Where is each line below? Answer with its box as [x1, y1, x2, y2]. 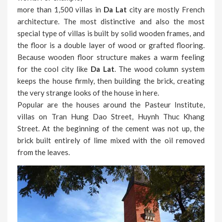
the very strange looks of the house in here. [17, 88, 159, 97]
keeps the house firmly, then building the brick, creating [17, 76, 205, 85]
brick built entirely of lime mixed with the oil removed [17, 135, 205, 145]
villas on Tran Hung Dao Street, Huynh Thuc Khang [17, 111, 205, 121]
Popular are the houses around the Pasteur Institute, [17, 100, 205, 109]
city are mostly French [126, 4, 205, 14]
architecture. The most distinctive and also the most [17, 16, 205, 26]
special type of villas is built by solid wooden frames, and [17, 28, 205, 38]
